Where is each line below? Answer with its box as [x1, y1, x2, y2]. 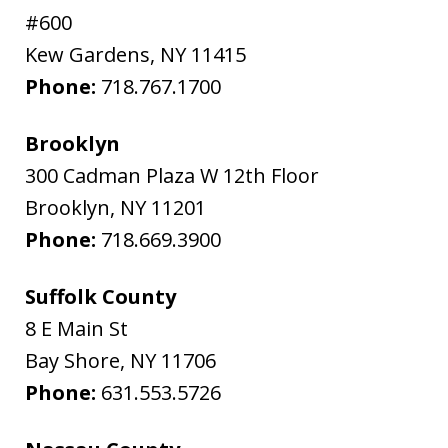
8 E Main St [25, 314, 129, 342]
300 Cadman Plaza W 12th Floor [25, 161, 320, 189]
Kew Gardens [25, 40, 151, 68]
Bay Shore [25, 346, 121, 374]
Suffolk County [25, 282, 177, 310]
